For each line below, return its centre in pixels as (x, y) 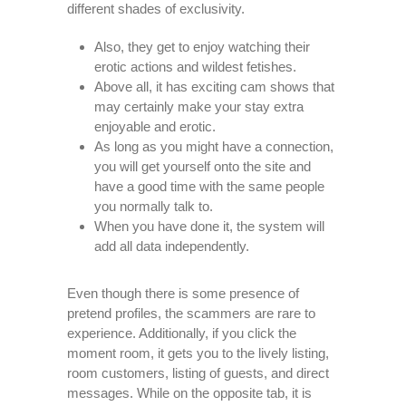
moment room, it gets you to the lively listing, (198, 353)
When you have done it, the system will (209, 226)
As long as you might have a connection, (214, 146)
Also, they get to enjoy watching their (202, 47)
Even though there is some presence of (183, 293)
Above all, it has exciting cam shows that (214, 87)
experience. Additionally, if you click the (182, 333)
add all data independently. (172, 246)
